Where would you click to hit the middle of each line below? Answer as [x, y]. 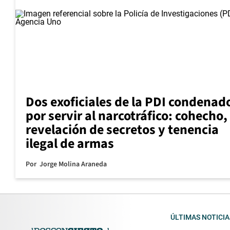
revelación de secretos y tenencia [122, 129]
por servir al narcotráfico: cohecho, [127, 116]
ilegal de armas [70, 143]
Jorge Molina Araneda [73, 164]
